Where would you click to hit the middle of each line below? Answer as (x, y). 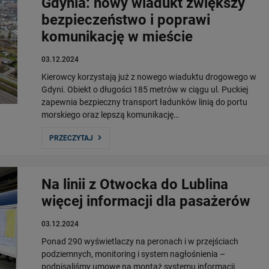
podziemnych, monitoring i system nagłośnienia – (133, 254)
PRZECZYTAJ (71, 138)
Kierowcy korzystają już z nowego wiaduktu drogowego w (149, 77)
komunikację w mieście (117, 37)
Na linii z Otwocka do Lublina (135, 184)
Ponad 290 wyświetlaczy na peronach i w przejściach (140, 241)
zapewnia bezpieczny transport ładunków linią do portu (144, 102)
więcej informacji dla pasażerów (146, 201)
